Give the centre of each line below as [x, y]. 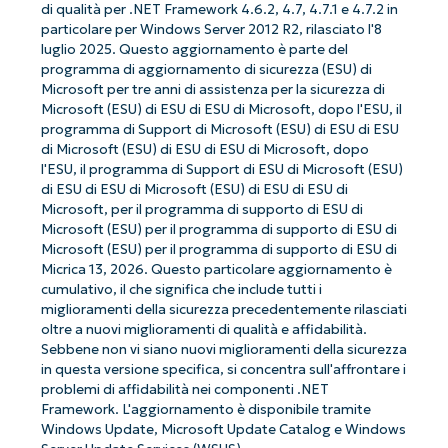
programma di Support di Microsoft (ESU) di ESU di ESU [219, 130]
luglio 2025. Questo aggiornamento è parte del [194, 50]
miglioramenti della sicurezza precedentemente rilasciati [223, 310]
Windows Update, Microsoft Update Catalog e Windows [223, 430]
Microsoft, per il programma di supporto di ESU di [201, 210]
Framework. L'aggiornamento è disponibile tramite [205, 410]
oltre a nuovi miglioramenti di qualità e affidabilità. [203, 330]
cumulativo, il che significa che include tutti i [181, 290]
